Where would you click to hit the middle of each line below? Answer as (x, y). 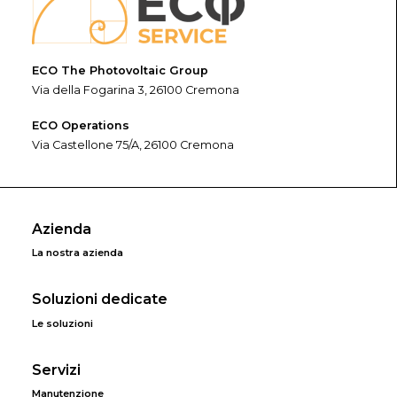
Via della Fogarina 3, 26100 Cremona (136, 90)
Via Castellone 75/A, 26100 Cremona (133, 145)
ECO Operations (81, 125)
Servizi (56, 370)
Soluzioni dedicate (100, 300)
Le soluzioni (62, 323)
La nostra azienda (78, 253)
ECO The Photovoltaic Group (120, 70)
